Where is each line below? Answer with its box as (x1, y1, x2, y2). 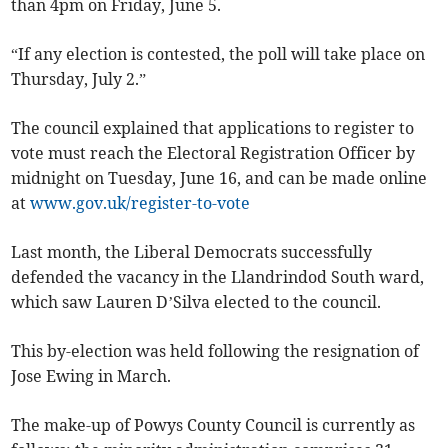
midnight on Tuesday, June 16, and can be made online (11, 168, 428, 189)
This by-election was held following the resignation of (11, 341, 420, 362)
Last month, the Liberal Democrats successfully (11, 242, 373, 263)
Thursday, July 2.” (11, 69, 147, 90)
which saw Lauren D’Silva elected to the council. (11, 292, 382, 313)
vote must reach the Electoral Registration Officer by (11, 143, 416, 164)
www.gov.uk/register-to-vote (30, 193, 251, 214)
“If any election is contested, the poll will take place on (11, 44, 426, 65)
